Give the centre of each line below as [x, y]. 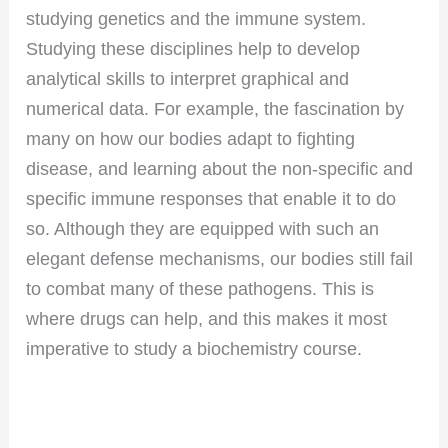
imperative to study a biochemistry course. [194, 348]
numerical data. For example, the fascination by [215, 108]
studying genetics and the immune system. [196, 18]
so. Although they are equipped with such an [203, 228]
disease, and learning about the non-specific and [220, 168]
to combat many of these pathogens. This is [200, 288]
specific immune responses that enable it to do [211, 198]
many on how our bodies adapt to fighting [191, 138]
